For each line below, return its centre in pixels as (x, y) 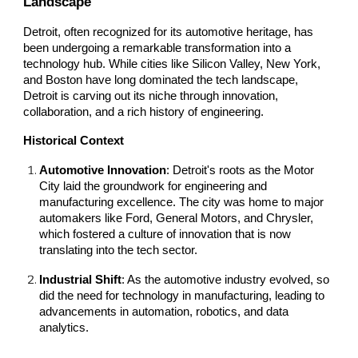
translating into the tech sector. (119, 250)
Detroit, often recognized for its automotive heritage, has (169, 32)
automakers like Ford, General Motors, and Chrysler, (177, 218)
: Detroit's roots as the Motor (241, 170)
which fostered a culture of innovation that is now (165, 234)
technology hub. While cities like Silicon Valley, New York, (172, 64)
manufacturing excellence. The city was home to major (182, 202)
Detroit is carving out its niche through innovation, (151, 95)
